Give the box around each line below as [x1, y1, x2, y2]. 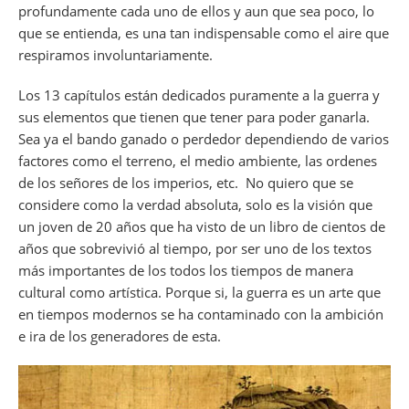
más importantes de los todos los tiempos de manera [18, 261, 353, 280]
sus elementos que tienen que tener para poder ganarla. [18, 108, 370, 127]
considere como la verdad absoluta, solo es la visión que [18, 195, 372, 215]
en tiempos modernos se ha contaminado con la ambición [18, 305, 383, 324]
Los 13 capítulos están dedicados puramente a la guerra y [18, 86, 380, 105]
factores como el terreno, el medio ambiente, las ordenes [18, 152, 377, 171]
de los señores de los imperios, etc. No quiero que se [18, 173, 353, 193]
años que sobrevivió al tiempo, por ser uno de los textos [18, 239, 372, 258]
